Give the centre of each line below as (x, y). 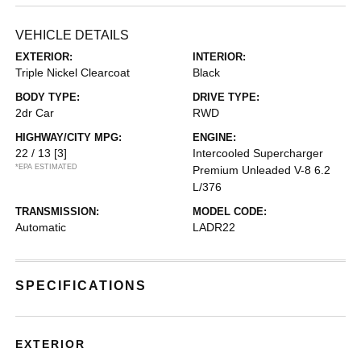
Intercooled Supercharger (258, 153)
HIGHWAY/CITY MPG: (69, 137)
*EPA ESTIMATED (47, 167)
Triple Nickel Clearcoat (73, 73)
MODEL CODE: (230, 212)
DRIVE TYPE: (226, 97)
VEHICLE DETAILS (73, 35)
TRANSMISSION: (58, 212)
